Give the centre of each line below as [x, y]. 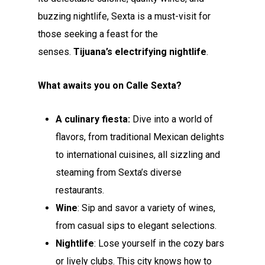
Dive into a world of [172, 119]
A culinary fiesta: [93, 119]
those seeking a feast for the [98, 34]
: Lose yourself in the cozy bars [159, 243]
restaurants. [80, 190]
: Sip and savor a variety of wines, [147, 208]
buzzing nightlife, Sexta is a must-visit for [125, 16]
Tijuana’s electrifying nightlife [140, 51]
